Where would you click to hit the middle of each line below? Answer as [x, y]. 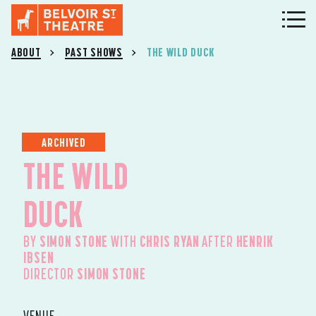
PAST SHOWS [93, 52]
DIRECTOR [50, 274]
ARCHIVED [64, 142]
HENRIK [255, 241]
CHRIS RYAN [169, 241]
